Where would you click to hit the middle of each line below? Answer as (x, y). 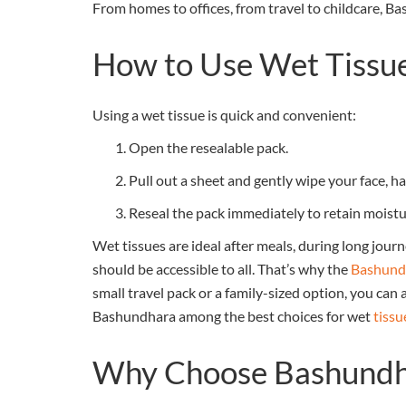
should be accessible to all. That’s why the (222, 269)
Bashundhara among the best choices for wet (233, 316)
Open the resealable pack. (208, 148)
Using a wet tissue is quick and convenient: (224, 115)
